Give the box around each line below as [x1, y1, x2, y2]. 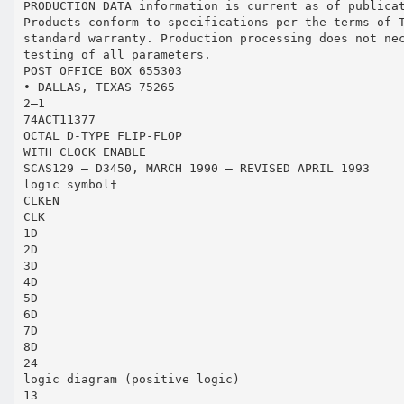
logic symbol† [23, 177, 117, 191]
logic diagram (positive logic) [23, 372, 240, 386]
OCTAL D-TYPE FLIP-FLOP [23, 128, 182, 142]
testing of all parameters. [23, 47, 211, 61]
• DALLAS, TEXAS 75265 [23, 79, 175, 94]
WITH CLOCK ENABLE [23, 144, 146, 159]
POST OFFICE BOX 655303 [23, 63, 182, 78]
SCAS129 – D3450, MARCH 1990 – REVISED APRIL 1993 [23, 161, 370, 175]
